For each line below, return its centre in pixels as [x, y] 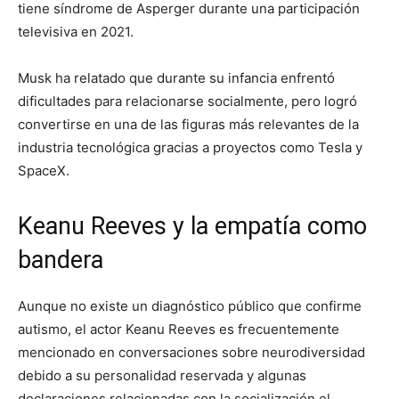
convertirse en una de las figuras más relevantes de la [188, 124]
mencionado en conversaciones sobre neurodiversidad [191, 352]
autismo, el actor [72, 329]
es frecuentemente [277, 329]
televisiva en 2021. [76, 31]
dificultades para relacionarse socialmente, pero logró [187, 101]
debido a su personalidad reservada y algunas [162, 375]
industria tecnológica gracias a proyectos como [168, 147]
